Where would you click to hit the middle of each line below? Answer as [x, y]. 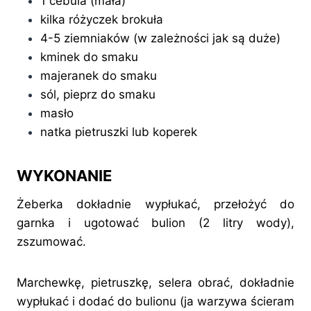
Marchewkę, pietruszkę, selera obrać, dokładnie [155, 283]
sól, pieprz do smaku [98, 95]
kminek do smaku [89, 57]
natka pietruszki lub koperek [119, 132]
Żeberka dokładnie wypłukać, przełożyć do [155, 204]
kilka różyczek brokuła [102, 20]
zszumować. [51, 242]
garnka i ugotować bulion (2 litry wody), [155, 223]
